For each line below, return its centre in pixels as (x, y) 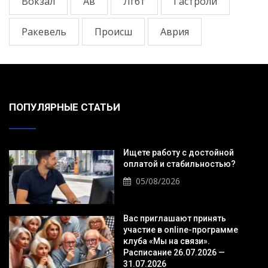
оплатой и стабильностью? (180, 164)
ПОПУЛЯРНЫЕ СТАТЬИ (65, 107)
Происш (113, 32)
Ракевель (44, 32)
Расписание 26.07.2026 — (174, 253)
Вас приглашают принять (174, 219)
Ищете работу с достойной (178, 153)
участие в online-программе (180, 230)
